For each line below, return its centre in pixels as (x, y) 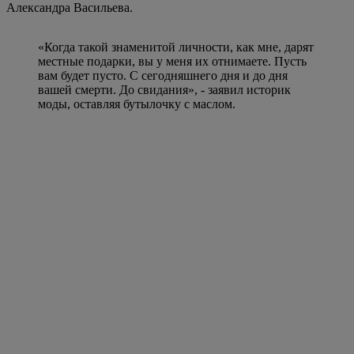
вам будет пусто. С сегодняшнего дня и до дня (163, 75)
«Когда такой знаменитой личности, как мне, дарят (176, 47)
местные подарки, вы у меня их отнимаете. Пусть (172, 61)
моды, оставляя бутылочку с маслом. (137, 104)
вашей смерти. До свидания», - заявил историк (164, 89)
